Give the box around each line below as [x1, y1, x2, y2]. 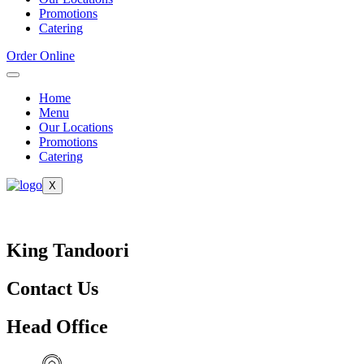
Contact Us [6, 277, 98, 299]
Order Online [6, 49, 75, 63]
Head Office [6, 315, 108, 337]
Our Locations [39, 120, 113, 134]
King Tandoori [6, 239, 129, 261]
